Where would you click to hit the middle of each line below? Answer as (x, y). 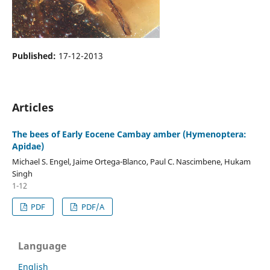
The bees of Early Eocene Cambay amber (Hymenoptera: (129, 134)
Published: (35, 55)
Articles (33, 107)
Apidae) (28, 146)
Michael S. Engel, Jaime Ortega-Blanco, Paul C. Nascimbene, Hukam (131, 161)
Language (42, 246)
